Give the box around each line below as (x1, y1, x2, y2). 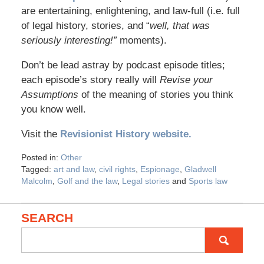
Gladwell (184, 164, 216, 174)
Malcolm (21, 176, 52, 186)
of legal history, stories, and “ (21, 20, 150, 32)
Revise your (159, 74, 213, 86)
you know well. (21, 104, 86, 115)
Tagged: (21, 164, 51, 174)
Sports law (188, 176, 227, 186)
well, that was (149, 20, 210, 32)
